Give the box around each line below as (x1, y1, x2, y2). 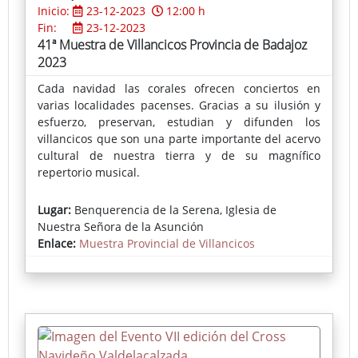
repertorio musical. (38, 165, 140, 181)
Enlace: (38, 236, 79, 252)
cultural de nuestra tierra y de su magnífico (38, 148, 320, 164)
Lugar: (38, 202, 71, 218)
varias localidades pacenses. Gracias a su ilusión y (38, 97, 320, 113)
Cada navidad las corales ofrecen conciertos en (38, 81, 320, 97)
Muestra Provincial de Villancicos (79, 236, 255, 252)
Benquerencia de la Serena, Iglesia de (71, 202, 276, 218)
